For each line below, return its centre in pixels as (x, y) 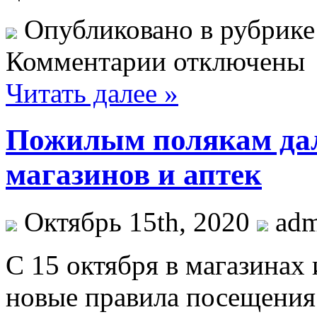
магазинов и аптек (134, 175)
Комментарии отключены (155, 61)
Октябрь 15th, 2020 (137, 222)
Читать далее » (92, 93)
